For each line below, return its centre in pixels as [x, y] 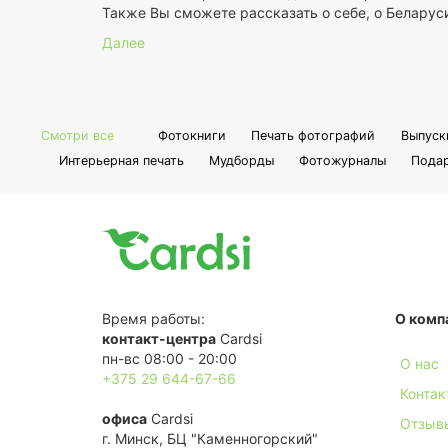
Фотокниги [192, 136]
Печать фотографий [313, 136]
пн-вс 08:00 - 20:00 [169, 358]
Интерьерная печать [121, 161]
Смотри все [78, 136]
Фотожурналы [343, 161]
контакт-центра [159, 338]
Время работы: [153, 318]
